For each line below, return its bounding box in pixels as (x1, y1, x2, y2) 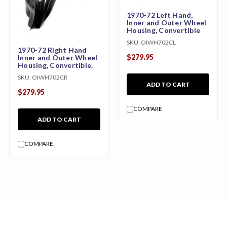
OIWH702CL (141, 39, 176, 47)
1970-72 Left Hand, (127, 11, 193, 20)
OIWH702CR (32, 73, 67, 82)
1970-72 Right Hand (18, 46, 87, 55)
